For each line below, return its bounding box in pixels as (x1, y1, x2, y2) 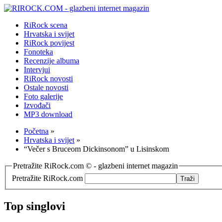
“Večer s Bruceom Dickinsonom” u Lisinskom (24, 145, 169, 153)
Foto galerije (24, 92, 63, 101)
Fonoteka (24, 48, 53, 56)
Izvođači (24, 101, 51, 110)
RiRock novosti (24, 74, 73, 83)
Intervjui (24, 65, 50, 74)
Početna (24, 127, 49, 135)
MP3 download (24, 110, 72, 118)
